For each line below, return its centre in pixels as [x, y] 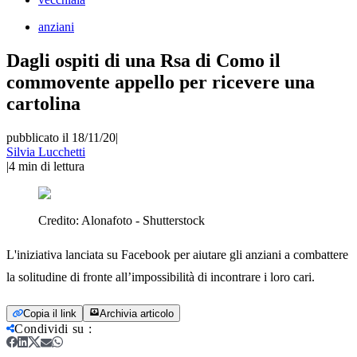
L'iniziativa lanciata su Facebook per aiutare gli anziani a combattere [177, 254]
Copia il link [50, 313]
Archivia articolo [137, 313]
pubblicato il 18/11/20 [61, 137]
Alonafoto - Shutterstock [143, 220]
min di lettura [51, 166]
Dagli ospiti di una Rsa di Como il [143, 60]
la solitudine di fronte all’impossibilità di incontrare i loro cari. [161, 277]
